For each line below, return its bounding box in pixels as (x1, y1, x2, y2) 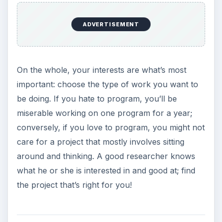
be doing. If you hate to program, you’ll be (16, 93, 177, 104)
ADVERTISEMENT (82, 21, 140, 28)
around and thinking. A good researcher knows (16, 151, 195, 161)
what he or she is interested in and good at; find (16, 165, 195, 175)
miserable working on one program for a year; (16, 108, 192, 118)
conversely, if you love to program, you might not (16, 122, 205, 132)
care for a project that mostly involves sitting (16, 136, 184, 147)
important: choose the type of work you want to (16, 79, 198, 89)
